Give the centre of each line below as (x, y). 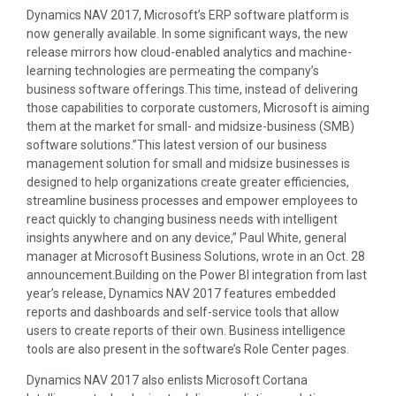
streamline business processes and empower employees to (192, 200)
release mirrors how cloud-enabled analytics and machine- (189, 52)
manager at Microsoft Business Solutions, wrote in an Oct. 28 (196, 256)
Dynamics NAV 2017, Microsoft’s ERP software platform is (188, 15)
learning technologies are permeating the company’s (173, 70)
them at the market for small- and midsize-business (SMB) (190, 126)
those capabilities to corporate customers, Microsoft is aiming (198, 107)
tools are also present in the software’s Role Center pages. (188, 349)
